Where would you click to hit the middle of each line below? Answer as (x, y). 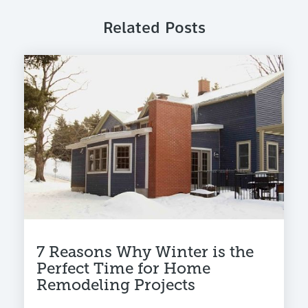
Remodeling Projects (116, 285)
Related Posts (154, 30)
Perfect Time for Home (123, 268)
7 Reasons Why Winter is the (145, 252)
